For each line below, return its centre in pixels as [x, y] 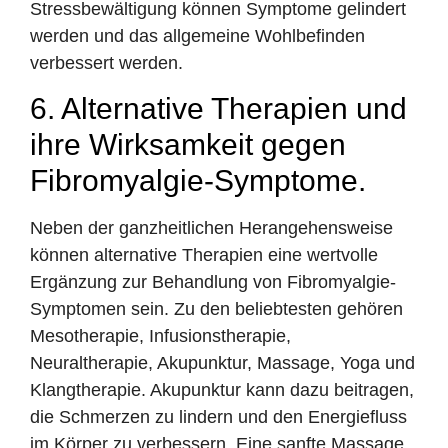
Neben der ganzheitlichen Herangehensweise [211, 227]
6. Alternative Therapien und [218, 108]
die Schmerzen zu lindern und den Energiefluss [218, 416]
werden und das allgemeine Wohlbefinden [197, 35]
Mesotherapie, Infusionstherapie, [160, 335]
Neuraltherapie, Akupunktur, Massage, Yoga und [222, 362]
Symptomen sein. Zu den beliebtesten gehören [216, 308]
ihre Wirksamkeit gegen [188, 144]
